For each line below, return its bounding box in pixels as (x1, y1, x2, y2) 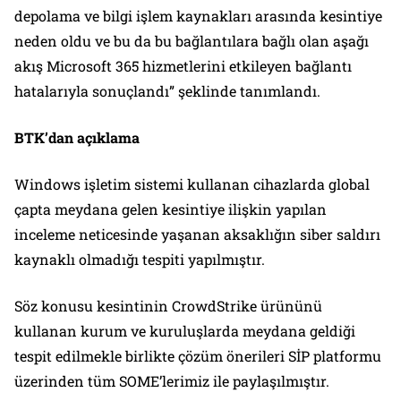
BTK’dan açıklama (14, 128, 140, 148)
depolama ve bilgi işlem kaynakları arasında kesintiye (14, 6, 382, 26)
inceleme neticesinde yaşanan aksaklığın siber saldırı (14, 225, 380, 244)
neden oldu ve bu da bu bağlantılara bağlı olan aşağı (14, 31, 369, 51)
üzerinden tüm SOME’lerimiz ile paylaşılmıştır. (14, 371, 329, 391)
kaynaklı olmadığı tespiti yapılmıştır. (14, 250, 265, 269)
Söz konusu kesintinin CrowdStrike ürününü (14, 296, 322, 316)
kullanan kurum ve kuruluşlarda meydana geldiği (14, 321, 355, 341)
